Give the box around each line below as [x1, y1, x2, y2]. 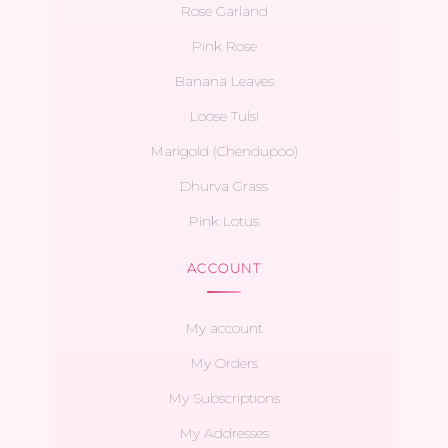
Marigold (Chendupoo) [150, 141, 298, 160]
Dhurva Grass [180, 176, 268, 195]
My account [185, 318, 263, 337]
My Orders [190, 353, 258, 372]
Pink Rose [191, 36, 257, 55]
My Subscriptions [168, 388, 280, 407]
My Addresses [179, 423, 269, 442]
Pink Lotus [189, 211, 259, 230]
